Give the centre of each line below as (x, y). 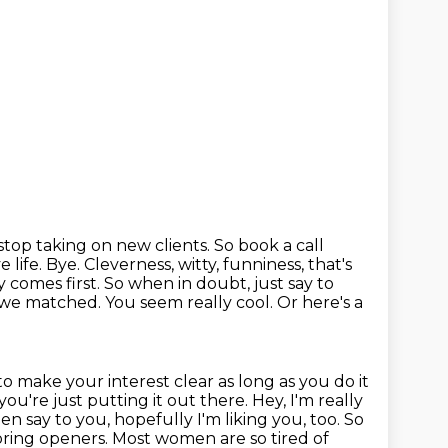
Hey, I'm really (307, 400)
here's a (332, 302)
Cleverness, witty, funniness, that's (218, 264)
